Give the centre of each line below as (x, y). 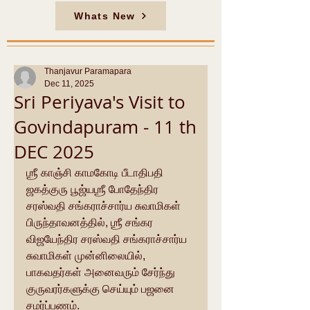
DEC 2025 (54, 152)
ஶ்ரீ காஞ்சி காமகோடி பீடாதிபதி (96, 173)
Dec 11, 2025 (69, 84)
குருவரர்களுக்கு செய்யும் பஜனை (102, 289)
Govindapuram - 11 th (105, 127)
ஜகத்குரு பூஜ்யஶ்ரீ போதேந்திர (94, 189)
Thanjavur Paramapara (88, 71)
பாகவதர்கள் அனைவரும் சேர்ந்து (102, 272)
